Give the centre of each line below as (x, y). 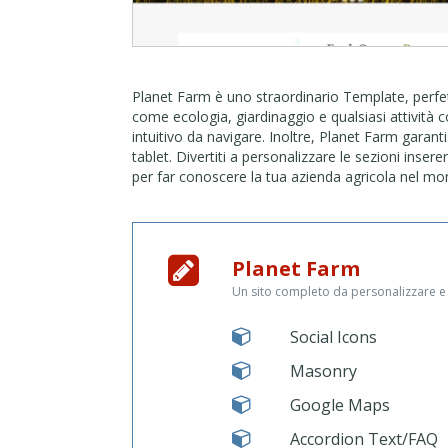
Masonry (323, 371)
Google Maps (339, 405)
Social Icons (333, 337)
